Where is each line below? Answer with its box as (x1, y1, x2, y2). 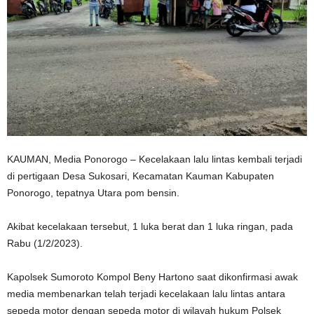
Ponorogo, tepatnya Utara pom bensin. (7, 187, 179, 198)
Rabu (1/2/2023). (7, 238, 83, 249)
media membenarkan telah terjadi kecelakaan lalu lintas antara (7, 288, 285, 299)
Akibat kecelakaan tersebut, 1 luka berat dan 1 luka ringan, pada (7, 221, 293, 232)
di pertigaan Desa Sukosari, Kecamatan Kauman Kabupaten (7, 170, 274, 182)
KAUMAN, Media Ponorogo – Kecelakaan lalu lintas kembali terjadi (7, 153, 302, 165)
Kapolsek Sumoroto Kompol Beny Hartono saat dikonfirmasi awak (7, 271, 298, 282)
